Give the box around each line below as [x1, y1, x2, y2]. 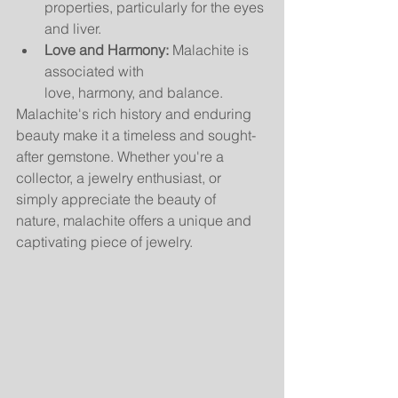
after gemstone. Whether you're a [16, 147, 227, 165]
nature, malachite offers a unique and [16, 211, 255, 229]
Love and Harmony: [44, 41, 169, 59]
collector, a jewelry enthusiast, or [16, 169, 225, 187]
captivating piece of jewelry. [16, 233, 193, 251]
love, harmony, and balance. [44, 84, 223, 101]
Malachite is [169, 41, 252, 59]
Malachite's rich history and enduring [16, 105, 255, 123]
